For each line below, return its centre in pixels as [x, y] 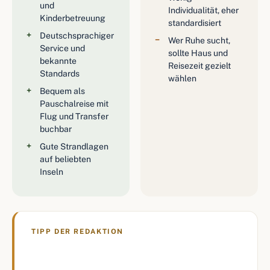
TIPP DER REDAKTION [77, 231]
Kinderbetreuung [73, 18]
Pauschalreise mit [74, 104]
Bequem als [62, 91]
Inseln [52, 172]
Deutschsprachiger [77, 36]
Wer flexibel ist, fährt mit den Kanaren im [128, 250]
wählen [182, 78]
